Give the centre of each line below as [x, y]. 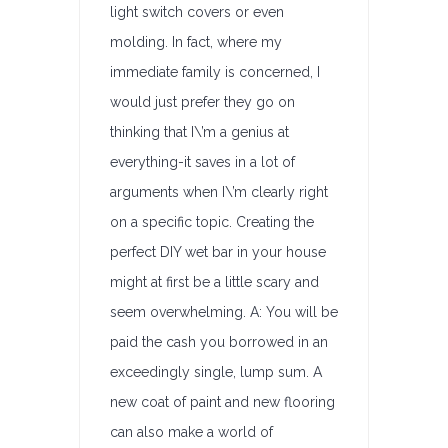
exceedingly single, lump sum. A [216, 372]
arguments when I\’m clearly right [219, 192]
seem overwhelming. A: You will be [224, 312]
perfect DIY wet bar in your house [218, 252]
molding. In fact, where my [196, 42]
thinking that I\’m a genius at [199, 132]
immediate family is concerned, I [215, 72]
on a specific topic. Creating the [212, 222]
